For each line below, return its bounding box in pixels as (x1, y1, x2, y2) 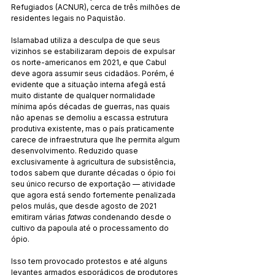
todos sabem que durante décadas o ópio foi (11, 168, 177, 177)
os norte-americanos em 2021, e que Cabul (11, 57, 168, 67)
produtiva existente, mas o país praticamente (11, 123, 176, 133)
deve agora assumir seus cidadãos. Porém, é (11, 68, 176, 78)
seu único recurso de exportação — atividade (11, 179, 177, 188)
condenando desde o (91, 212, 173, 222)
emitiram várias (11, 212, 68, 222)
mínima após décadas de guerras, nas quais (11, 101, 172, 111)
